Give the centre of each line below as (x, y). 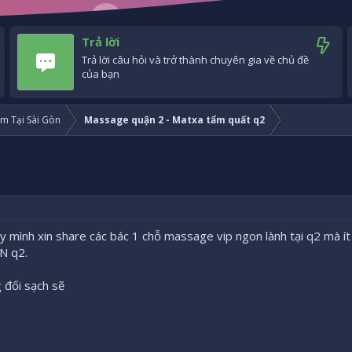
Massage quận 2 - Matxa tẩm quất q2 (174, 120)
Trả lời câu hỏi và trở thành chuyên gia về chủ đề (195, 60)
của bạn (101, 74)
